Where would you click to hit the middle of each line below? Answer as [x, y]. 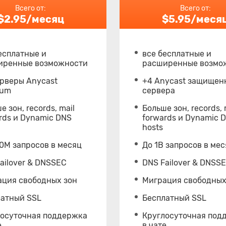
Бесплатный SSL [174, 198]
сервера [158, 91]
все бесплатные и [177, 54]
